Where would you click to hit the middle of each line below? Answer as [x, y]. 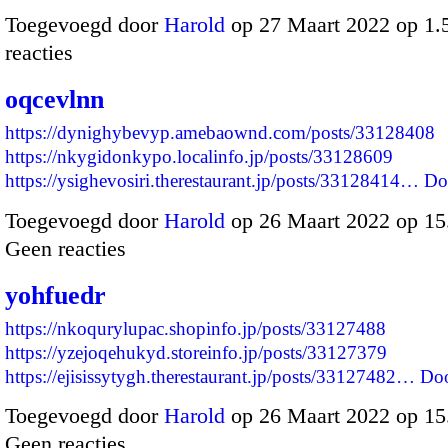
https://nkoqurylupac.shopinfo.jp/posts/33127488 [195, 328]
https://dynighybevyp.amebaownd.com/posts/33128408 [220, 133]
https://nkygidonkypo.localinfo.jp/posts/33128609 [199, 157]
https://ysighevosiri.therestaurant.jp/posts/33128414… [212, 181]
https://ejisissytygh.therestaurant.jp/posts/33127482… [210, 376]
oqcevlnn [54, 100]
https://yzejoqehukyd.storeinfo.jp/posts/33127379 [196, 352]
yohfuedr [55, 295]
